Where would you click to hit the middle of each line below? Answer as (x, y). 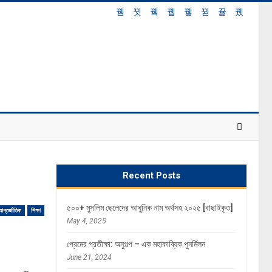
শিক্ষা (36, 210)
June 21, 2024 (90, 257)
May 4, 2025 (87, 221)
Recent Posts (152, 175)
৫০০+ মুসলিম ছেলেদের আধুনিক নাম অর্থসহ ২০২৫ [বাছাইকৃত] (150, 208)
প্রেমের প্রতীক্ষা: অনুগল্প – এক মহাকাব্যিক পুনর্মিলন (136, 244)
